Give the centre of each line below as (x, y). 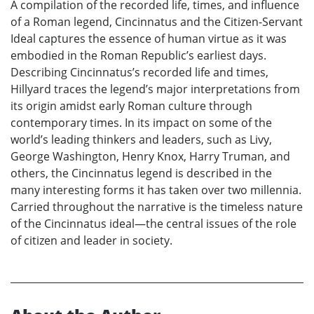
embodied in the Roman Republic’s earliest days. (138, 55)
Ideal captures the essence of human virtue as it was (149, 38)
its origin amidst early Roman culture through (131, 105)
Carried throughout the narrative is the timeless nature (157, 206)
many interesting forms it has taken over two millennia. (156, 190)
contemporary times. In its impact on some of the (141, 122)
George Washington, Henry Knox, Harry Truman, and (150, 156)
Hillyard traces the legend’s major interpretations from (155, 89)
